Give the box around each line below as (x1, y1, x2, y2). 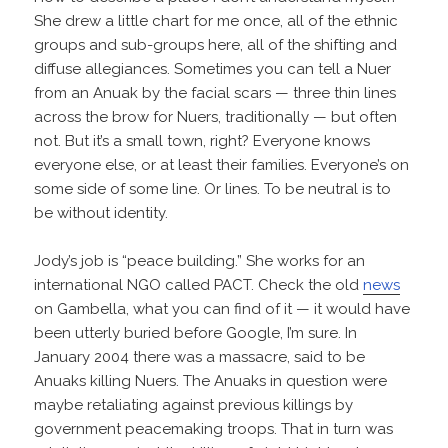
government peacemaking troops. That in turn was (34, 420, 394, 439)
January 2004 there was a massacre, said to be (34, 348, 366, 367)
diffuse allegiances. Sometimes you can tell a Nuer (34, 60, 392, 79)
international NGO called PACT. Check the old (34, 276, 364, 295)
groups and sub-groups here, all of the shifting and (34, 36, 398, 55)
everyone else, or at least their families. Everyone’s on (34, 156, 410, 175)
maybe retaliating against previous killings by (34, 396, 354, 415)
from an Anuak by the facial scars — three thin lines (34, 84, 397, 103)
